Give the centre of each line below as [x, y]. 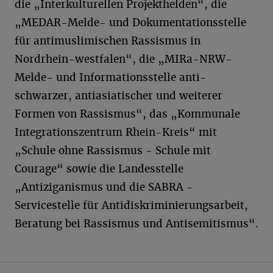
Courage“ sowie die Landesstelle [99, 168]
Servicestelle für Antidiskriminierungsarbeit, [131, 205]
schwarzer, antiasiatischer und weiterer [119, 95]
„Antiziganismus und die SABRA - [104, 187]
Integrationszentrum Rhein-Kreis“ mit [116, 132]
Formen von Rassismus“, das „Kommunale [127, 114]
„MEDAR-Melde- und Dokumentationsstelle [130, 22]
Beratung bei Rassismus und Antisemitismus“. [136, 223]
